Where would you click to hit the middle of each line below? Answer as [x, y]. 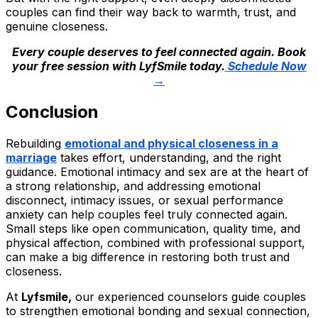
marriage [31, 157]
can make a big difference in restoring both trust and [148, 257]
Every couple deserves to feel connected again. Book [159, 51]
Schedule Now [267, 66]
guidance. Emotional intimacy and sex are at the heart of [157, 171]
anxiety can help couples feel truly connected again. [147, 214]
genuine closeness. [57, 26]
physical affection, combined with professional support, [155, 242]
